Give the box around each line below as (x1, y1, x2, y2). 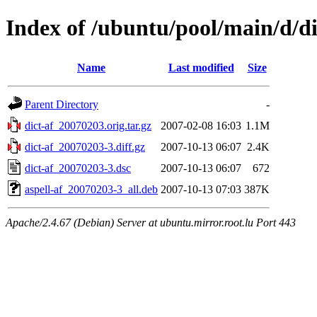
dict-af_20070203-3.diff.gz (25, 140, 145, 153)
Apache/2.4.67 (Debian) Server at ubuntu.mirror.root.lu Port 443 (6, 216, 296, 229)
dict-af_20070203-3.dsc (25, 161, 131, 174)
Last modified (168, 61, 234, 74)
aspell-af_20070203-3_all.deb (25, 183, 158, 195)
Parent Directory (25, 98, 98, 110)
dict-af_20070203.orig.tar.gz (25, 119, 151, 132)
